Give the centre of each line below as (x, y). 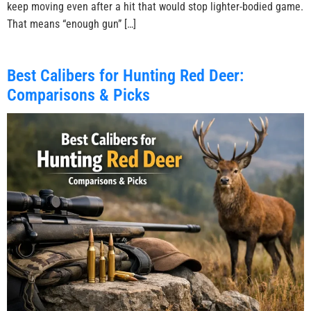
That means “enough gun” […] (72, 24)
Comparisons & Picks (78, 95)
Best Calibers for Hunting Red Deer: (125, 76)
